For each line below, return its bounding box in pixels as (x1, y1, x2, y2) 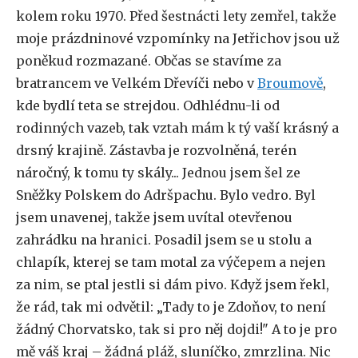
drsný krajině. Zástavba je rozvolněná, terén (16, 142, 296, 158)
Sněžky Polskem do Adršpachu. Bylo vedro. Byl (16, 187, 316, 203)
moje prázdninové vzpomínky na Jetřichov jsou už (16, 30, 340, 46)
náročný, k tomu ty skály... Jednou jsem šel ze (16, 165, 300, 181)
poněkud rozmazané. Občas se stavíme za (16, 53, 281, 69)
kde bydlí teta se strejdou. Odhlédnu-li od (16, 97, 280, 113)
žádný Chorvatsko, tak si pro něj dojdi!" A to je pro (16, 321, 337, 337)
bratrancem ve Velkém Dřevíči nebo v (16, 75, 257, 91)
